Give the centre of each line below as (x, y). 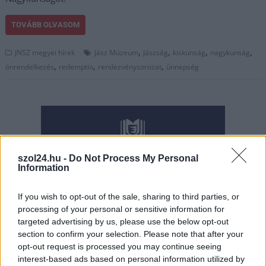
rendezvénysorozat (130, 67)
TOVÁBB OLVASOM (46, 25)
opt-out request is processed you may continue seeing (120, 246)
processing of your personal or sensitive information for (121, 209)
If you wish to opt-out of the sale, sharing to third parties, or (129, 197)
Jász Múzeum (117, 53)
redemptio (76, 67)
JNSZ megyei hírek (45, 53)
